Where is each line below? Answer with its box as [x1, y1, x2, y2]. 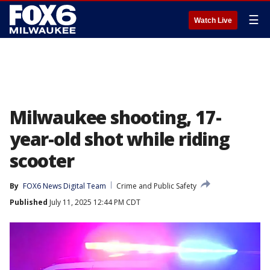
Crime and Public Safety [116, 181, 196, 191]
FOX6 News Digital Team [23, 181, 106, 191]
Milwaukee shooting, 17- [10, 105, 221, 130]
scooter [10, 148, 74, 173]
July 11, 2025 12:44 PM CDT [48, 197, 140, 207]
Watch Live [194, 16, 232, 25]
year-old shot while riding [10, 127, 230, 151]
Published [10, 197, 48, 207]
